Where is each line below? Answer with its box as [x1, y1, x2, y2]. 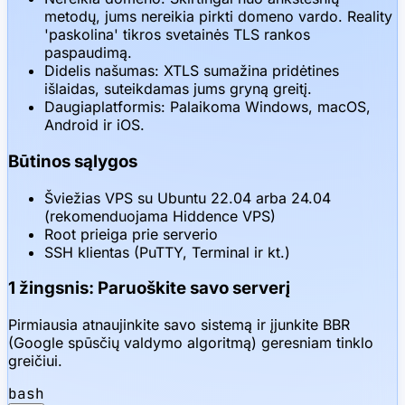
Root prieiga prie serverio [44, 224, 218, 243]
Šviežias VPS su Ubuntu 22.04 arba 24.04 [44, 188, 331, 207]
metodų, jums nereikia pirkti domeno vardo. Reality [44, 7, 392, 26]
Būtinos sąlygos [8, 150, 137, 172]
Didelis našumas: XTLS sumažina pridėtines [44, 61, 339, 80]
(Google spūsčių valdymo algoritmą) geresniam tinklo [8, 334, 373, 353]
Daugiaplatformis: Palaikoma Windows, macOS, [44, 98, 371, 117]
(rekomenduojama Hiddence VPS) [44, 206, 276, 225]
